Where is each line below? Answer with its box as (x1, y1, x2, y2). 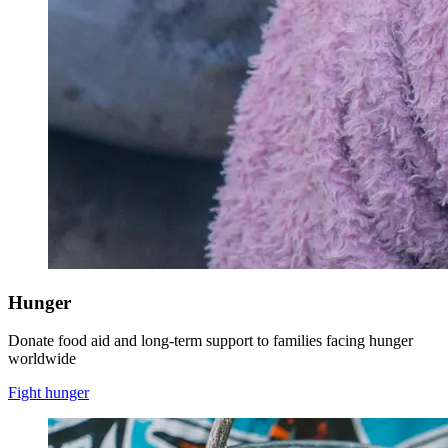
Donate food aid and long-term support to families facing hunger (8, 332, 413, 350)
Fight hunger (8, 384, 89, 402)
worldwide (8, 350, 76, 368)
